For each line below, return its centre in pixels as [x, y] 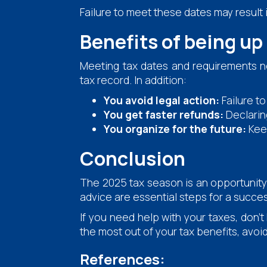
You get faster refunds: [164, 114]
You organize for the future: [175, 128]
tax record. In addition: [133, 80]
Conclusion [133, 158]
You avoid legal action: [162, 100]
